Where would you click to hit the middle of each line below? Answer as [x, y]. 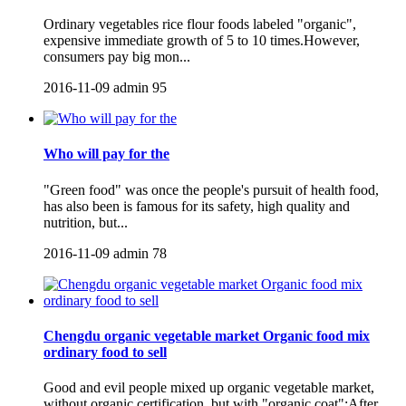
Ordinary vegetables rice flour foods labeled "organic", [200, 24]
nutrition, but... [86, 222]
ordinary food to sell [105, 352]
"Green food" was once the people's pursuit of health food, [211, 189]
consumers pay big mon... [117, 57]
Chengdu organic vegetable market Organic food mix [207, 335]
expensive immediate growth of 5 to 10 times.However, [202, 40]
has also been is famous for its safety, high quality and [197, 206]
